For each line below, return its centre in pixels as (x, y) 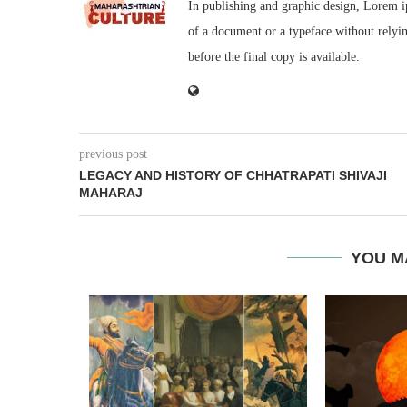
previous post (113, 154)
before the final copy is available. (274, 56)
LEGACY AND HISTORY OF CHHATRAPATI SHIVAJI (233, 175)
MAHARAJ (111, 192)
